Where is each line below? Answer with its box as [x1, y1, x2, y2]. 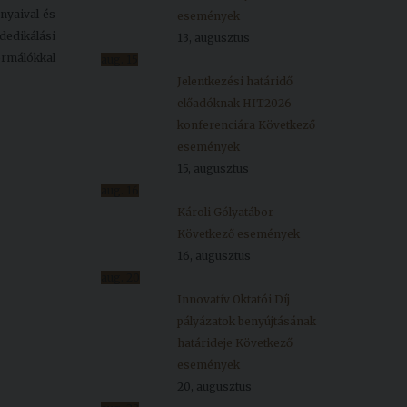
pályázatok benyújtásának [177, 314, 316, 328]
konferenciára [177, 118, 258, 132]
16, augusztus [177, 249, 251, 263]
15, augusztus [177, 162, 249, 175]
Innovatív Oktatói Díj [177, 293, 290, 306]
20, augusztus [177, 380, 252, 393]
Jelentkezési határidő [177, 74, 293, 88]
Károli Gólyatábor [177, 205, 273, 219]
